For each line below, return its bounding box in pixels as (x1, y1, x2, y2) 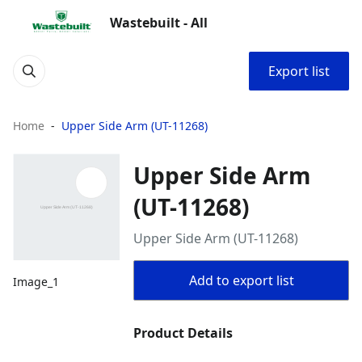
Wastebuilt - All (110, 14, 208, 32)
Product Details (133, 324, 234, 342)
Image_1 (13, 274, 59, 290)
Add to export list (188, 271, 294, 289)
